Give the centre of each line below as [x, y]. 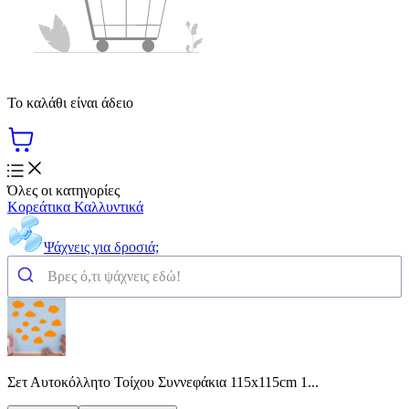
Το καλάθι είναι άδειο [70, 102]
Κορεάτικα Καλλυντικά [75, 206]
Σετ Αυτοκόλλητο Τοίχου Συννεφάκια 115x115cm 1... [163, 382]
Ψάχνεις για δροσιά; [101, 246]
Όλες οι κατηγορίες [63, 190]
